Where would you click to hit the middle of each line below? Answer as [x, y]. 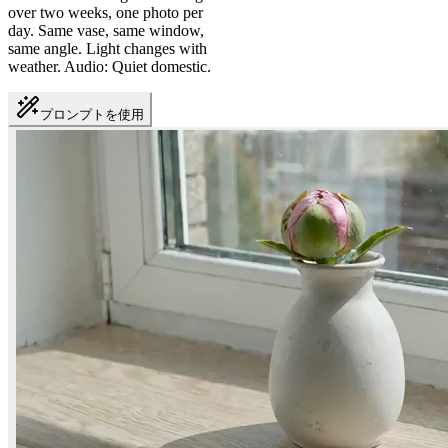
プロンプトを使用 [92, 115]
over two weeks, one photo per [105, 13]
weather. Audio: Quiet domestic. [109, 67]
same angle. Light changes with [107, 49]
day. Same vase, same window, [106, 31]
